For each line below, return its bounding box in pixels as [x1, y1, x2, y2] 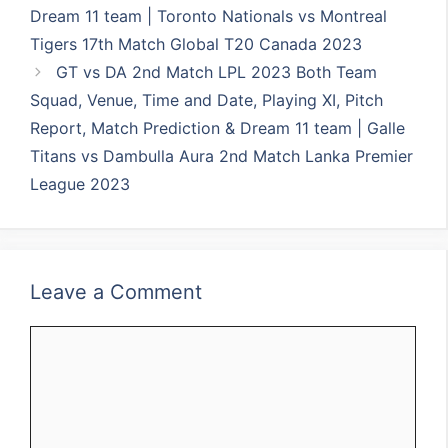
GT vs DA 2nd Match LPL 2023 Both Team [55, 62, 377, 82]
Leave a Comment [30, 280, 203, 304]
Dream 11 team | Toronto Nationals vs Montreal [30, 6, 388, 26]
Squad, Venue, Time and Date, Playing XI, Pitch [30, 90, 384, 110]
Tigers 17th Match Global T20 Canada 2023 [30, 34, 363, 54]
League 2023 [30, 174, 131, 194]
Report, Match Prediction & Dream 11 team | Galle [30, 118, 406, 138]
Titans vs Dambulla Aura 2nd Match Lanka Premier [30, 146, 414, 166]
